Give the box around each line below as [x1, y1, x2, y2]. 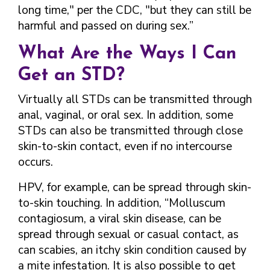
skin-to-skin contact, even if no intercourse [18, 139, 232, 154]
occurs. [18, 154, 53, 170]
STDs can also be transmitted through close [18, 123, 243, 139]
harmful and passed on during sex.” [18, 18, 193, 34]
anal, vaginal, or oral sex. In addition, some [18, 107, 233, 123]
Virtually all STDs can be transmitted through [18, 92, 252, 107]
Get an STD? [18, 66, 125, 85]
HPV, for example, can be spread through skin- [18, 180, 251, 195]
